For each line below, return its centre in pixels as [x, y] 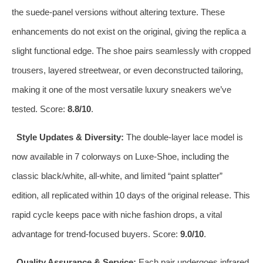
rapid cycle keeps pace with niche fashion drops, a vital [117, 214]
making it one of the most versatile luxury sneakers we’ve [122, 89]
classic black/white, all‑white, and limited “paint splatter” [117, 176]
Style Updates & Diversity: [70, 137]
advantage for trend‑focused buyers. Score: [96, 234]
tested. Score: [40, 109]
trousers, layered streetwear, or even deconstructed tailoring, [127, 70]
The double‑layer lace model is [183, 137]
